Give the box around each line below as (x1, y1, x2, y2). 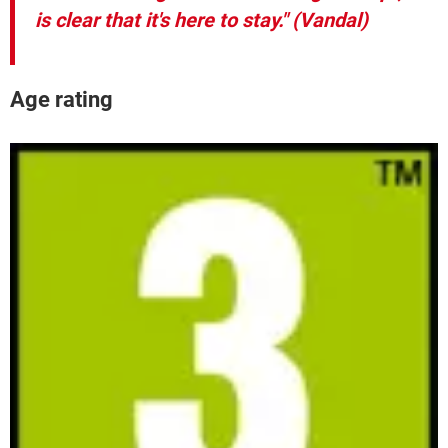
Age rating (10, 86, 113, 112)
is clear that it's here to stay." (35, 8, 287, 33)
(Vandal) (287, 8, 368, 33)
